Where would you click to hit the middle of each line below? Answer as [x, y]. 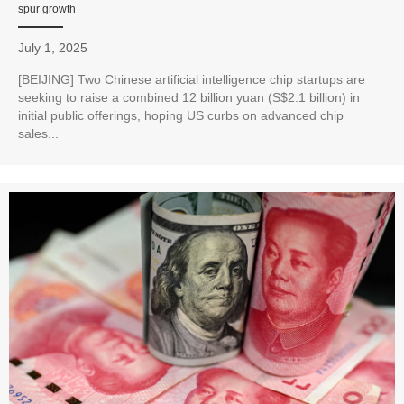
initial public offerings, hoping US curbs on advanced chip [181, 116]
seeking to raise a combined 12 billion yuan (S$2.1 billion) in [189, 98]
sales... [38, 134]
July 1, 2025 [53, 48]
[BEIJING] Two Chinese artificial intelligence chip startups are [192, 80]
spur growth [47, 9]
